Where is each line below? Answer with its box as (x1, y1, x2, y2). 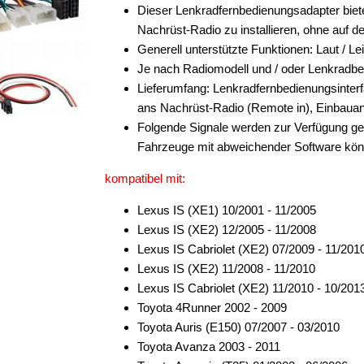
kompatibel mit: (105, 171, 185, 185)
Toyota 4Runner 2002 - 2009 (137, 301, 287, 314)
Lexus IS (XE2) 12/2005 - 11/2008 (137, 223, 316, 236)
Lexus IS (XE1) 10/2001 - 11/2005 (137, 203, 316, 217)
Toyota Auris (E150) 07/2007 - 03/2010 (137, 320, 340, 334)
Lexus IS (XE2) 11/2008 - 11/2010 (137, 262, 315, 275)
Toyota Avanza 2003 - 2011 (137, 340, 280, 353)
